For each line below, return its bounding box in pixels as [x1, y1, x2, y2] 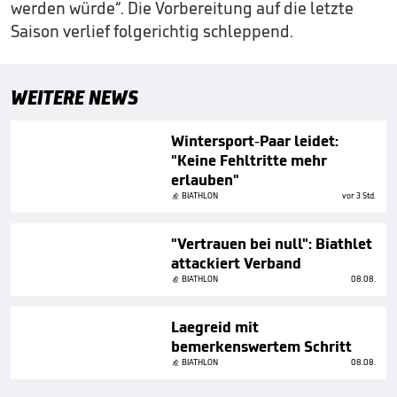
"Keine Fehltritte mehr [171, 151, 327, 170]
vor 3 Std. [342, 190, 376, 201]
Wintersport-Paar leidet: [171, 131, 339, 151]
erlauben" [171, 170, 239, 190]
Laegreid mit [171, 317, 259, 337]
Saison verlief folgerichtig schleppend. [11, 20, 293, 42]
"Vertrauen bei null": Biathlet [171, 234, 372, 253]
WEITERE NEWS [11, 84, 138, 110]
